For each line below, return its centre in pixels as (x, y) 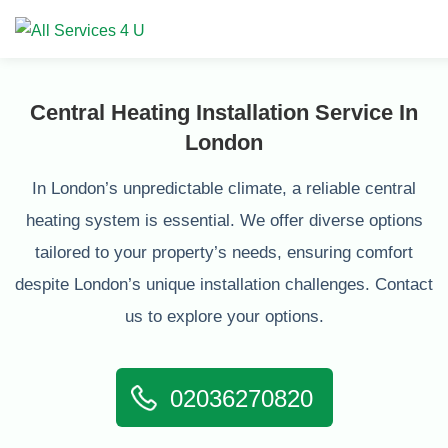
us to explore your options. (224, 316)
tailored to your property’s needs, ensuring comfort (224, 252)
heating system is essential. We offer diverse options (224, 220)
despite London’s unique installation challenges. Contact (224, 284)
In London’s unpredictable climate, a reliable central (224, 188)
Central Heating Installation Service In (224, 112)
